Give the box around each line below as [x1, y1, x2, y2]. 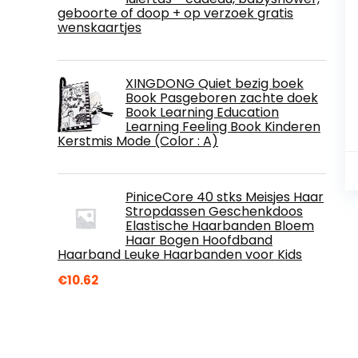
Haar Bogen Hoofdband [125, 230, 272, 249]
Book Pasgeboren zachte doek [125, 88, 318, 107]
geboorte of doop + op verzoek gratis [58, 3, 293, 22]
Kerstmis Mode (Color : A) [58, 131, 218, 150]
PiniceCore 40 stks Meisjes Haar [125, 187, 324, 206]
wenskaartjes [58, 18, 141, 37]
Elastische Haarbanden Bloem [125, 216, 314, 235]
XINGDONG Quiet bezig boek [125, 74, 304, 93]
